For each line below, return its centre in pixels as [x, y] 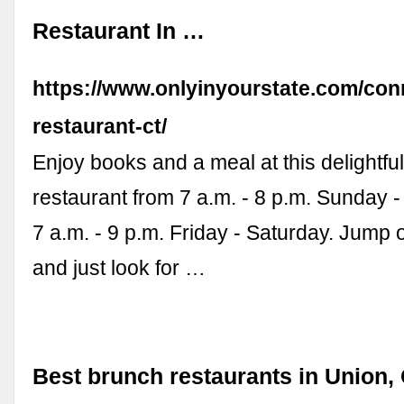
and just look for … [119, 268]
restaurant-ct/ [100, 127]
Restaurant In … [119, 32]
